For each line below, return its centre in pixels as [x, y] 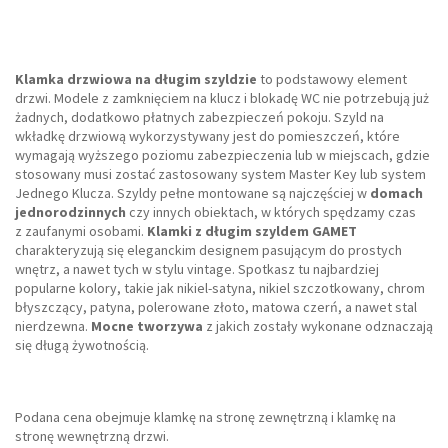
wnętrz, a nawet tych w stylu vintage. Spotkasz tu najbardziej [197, 269]
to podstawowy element [332, 79]
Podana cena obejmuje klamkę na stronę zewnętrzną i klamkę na [205, 417]
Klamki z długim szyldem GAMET [252, 231]
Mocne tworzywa [147, 326]
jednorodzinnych [70, 212]
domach [396, 193]
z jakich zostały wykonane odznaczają [318, 326]
